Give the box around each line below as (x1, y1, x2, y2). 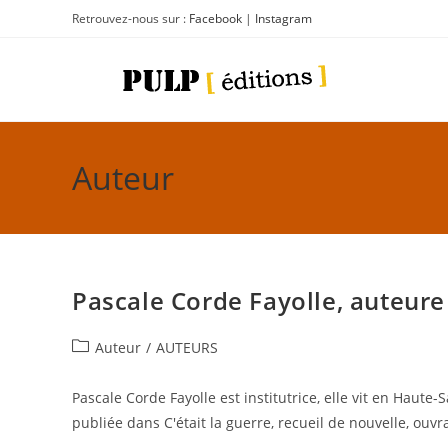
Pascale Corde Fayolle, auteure (72, 284, 445, 317)
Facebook (189, 10, 242, 27)
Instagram (255, 10, 312, 27)
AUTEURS (156, 338, 218, 357)
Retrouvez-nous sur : (72, 10, 189, 27)
